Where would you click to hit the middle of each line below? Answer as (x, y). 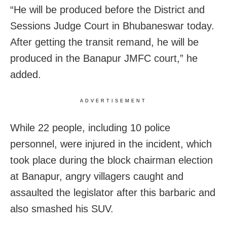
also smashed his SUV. (62, 209)
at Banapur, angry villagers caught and (97, 176)
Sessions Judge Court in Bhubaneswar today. (112, 26)
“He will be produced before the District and (107, 9)
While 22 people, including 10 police (90, 127)
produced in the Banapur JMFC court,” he (104, 58)
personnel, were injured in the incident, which (111, 144)
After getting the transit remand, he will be (104, 42)
